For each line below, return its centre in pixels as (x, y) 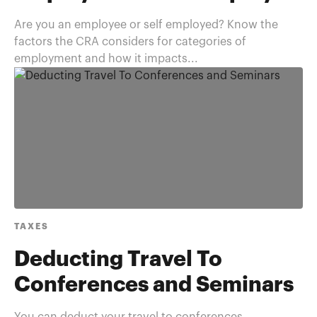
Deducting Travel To (118, 260)
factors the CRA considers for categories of (130, 42)
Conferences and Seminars (154, 285)
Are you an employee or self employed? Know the (146, 25)
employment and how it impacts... (106, 59)
